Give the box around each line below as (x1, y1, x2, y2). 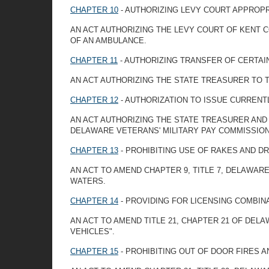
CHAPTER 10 (70, 5, 118, 14)
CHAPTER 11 (70, 56, 118, 65)
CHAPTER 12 (70, 95, 118, 104)
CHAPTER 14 (70, 196, 118, 205)
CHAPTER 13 (70, 146, 118, 155)
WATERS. (70, 177, 106, 186)
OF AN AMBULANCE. (70, 36, 147, 45)
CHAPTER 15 (70, 247, 118, 256)
